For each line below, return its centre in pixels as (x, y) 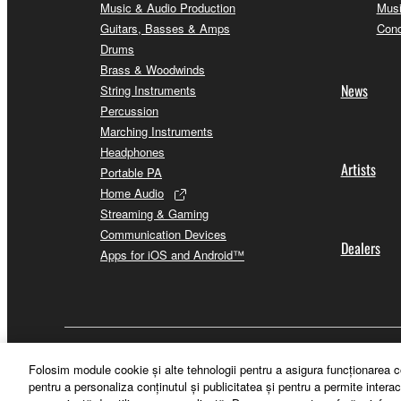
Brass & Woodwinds (153, 69)
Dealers (360, 247)
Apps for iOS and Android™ (172, 254)
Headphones (132, 151)
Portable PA (131, 172)
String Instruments (148, 90)
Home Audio (132, 192)
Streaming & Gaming (154, 213)
